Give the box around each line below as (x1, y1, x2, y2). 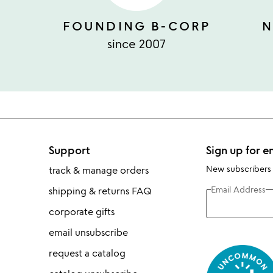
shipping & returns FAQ (48, 185, 152, 197)
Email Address (210, 183, 266, 194)
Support (48, 143, 90, 157)
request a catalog (48, 247, 126, 260)
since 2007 (107, 36, 166, 52)
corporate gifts (48, 205, 115, 218)
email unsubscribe (48, 226, 128, 239)
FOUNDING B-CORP (62, 18, 211, 34)
